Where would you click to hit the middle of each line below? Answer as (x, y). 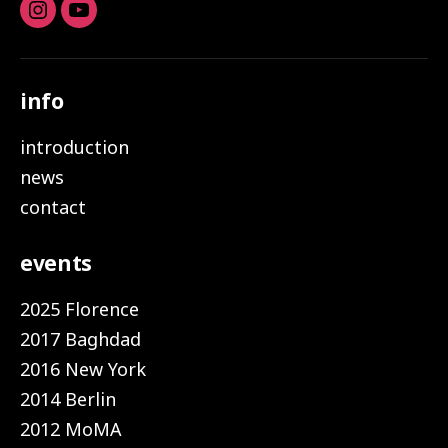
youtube (113, 21)
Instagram (82, 21)
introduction (74, 146)
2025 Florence (79, 308)
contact (53, 206)
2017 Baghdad (80, 338)
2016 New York (83, 368)
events (56, 262)
